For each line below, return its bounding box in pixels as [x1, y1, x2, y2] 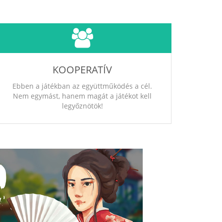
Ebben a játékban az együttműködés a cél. [12, 81, 152, 91]
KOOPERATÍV [53, 62, 112, 76]
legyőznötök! [61, 101, 103, 111]
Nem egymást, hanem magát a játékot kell [13, 91, 152, 101]
